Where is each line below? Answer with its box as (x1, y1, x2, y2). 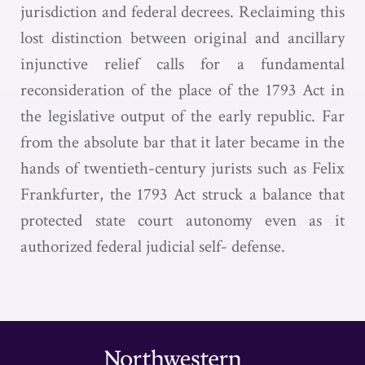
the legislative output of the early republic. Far (20, 105, 345, 127)
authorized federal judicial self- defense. (20, 235, 285, 257)
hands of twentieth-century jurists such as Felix (20, 157, 345, 179)
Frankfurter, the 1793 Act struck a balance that (20, 183, 345, 205)
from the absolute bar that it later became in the (20, 131, 345, 153)
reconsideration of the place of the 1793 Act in (20, 79, 345, 101)
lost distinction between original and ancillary (20, 27, 345, 49)
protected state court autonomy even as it (20, 209, 345, 231)
